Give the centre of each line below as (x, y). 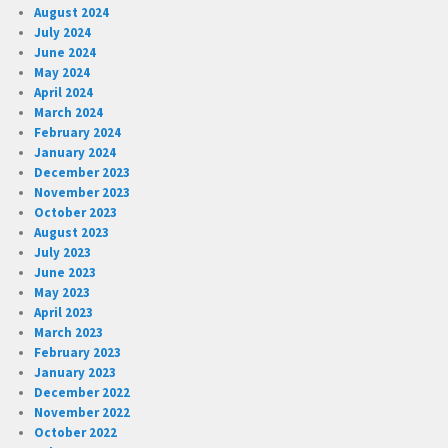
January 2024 (75, 152)
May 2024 (62, 72)
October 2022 (76, 432)
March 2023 (69, 332)
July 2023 (63, 252)
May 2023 (62, 292)
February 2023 (78, 352)
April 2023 (64, 312)
